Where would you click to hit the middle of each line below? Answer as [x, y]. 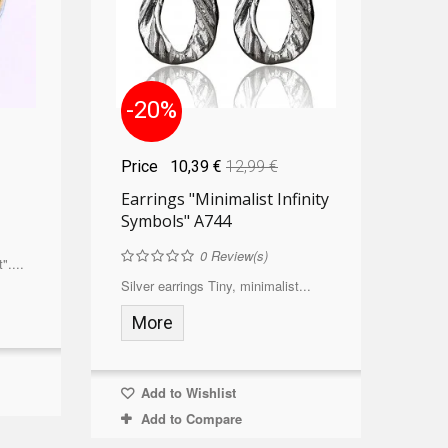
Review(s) [237, 255]
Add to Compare [191, 418]
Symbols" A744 [175, 220]
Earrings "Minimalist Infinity [224, 198]
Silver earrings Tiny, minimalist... [215, 285]
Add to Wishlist [186, 392]
